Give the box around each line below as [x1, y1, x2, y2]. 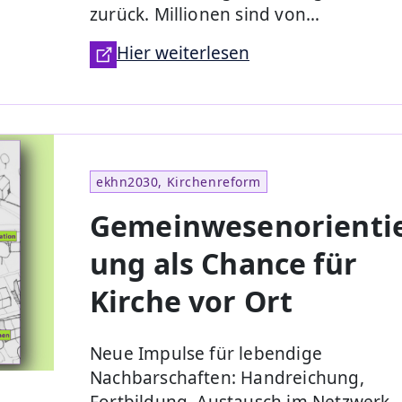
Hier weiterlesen [117, 40, 249, 65]
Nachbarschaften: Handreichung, [90, 365, 364, 389]
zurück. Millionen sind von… [90, 2, 320, 26]
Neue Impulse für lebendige [90, 341, 322, 365]
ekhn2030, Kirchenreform [96, 172, 261, 190]
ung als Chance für [90, 243, 357, 283]
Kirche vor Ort [90, 281, 293, 320]
